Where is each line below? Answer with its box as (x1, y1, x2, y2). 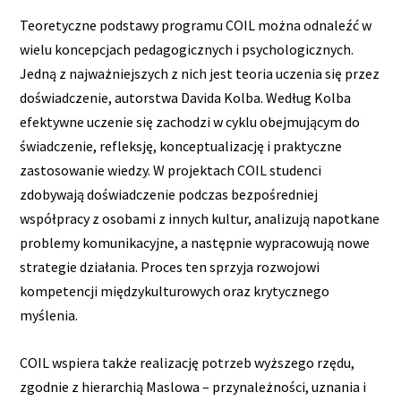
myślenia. (20, 306, 79, 325)
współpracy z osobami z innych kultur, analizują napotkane (20, 209, 380, 228)
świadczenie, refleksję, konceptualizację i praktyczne (20, 137, 343, 156)
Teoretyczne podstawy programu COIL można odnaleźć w (20, 16, 372, 35)
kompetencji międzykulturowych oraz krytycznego (20, 282, 330, 301)
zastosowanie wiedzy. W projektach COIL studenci (20, 161, 322, 180)
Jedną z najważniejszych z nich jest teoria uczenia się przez (20, 64, 380, 83)
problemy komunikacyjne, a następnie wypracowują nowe (20, 234, 371, 252)
